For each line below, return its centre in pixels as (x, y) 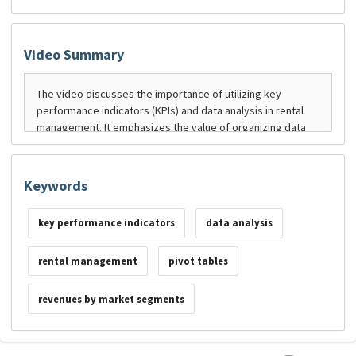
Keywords (56, 186)
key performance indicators (106, 223)
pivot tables (198, 261)
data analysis (239, 223)
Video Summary (74, 55)
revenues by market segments (111, 299)
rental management (87, 261)
